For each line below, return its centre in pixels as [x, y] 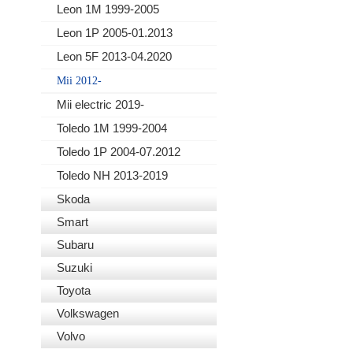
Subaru [75, 245]
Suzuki [74, 268]
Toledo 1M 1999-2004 [112, 128]
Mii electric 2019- [100, 104]
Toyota [74, 290]
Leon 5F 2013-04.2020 [114, 56]
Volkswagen [88, 313]
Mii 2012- [79, 81]
